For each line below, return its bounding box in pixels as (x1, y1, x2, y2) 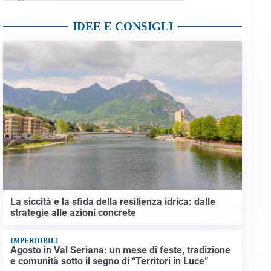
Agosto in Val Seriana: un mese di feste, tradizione (10, 244, 230, 256)
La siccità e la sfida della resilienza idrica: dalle (10, 195, 215, 207)
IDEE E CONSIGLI (72, 20, 173, 33)
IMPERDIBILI (10, 237, 59, 246)
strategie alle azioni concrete (10, 206, 136, 218)
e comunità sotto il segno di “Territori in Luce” (10, 255, 209, 267)
